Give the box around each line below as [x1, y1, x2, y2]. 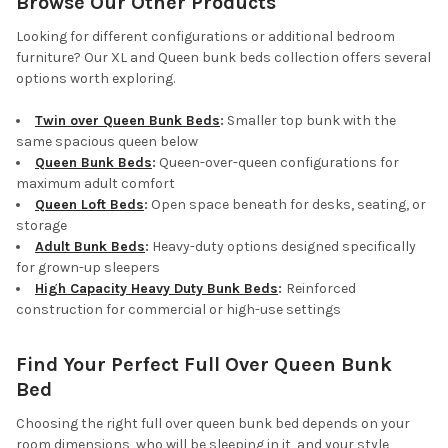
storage [16, 217, 67, 235]
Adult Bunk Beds [35, 238, 145, 256]
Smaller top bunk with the [224, 112, 396, 130]
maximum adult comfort [16, 175, 175, 193]
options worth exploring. [16, 70, 175, 88]
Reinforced [286, 280, 356, 298]
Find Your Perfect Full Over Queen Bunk [16, 353, 392, 377]
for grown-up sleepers [16, 259, 160, 277]
